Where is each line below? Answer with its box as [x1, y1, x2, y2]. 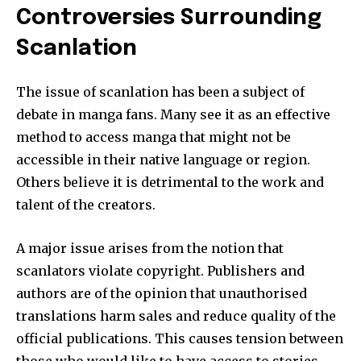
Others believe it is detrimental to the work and [16, 173, 324, 190]
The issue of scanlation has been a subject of [16, 83, 305, 100]
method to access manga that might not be [16, 128, 291, 145]
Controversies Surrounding [16, 6, 322, 29]
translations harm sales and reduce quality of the [16, 307, 336, 324]
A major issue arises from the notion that [16, 239, 284, 256]
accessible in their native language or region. [16, 151, 310, 168]
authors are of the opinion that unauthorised [16, 284, 307, 301]
